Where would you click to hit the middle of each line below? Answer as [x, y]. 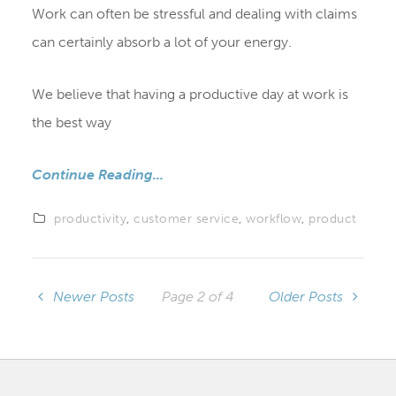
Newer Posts [92, 296]
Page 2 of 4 [198, 296]
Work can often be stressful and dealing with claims [194, 13]
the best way [71, 122]
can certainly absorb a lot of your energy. [161, 42]
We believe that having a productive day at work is [190, 94]
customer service [187, 218]
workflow [274, 218]
